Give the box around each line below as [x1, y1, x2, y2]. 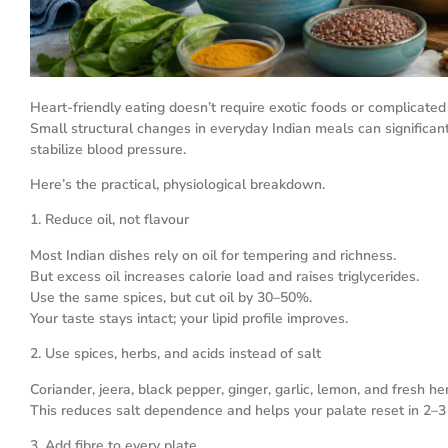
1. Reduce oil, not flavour [30, 210, 189, 230]
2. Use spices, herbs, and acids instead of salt [30, 344, 321, 364]
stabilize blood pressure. [30, 139, 186, 159]
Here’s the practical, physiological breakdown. [30, 175, 325, 194]
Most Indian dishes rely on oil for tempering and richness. [30, 245, 396, 265]
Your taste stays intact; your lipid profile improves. [30, 308, 348, 328]
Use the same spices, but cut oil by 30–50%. [30, 287, 312, 307]
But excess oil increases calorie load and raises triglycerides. [30, 266, 419, 286]
